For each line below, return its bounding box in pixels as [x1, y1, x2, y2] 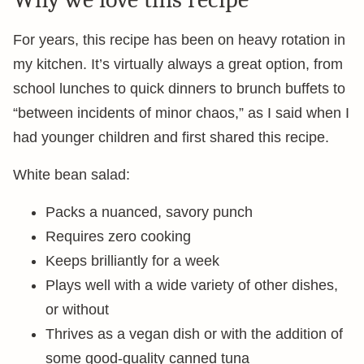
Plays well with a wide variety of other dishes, [45, 277, 338, 294]
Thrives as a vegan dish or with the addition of [45, 326, 343, 343]
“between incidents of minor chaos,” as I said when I [13, 105, 349, 122]
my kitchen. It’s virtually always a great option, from [13, 56, 343, 73]
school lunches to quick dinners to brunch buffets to [13, 80, 345, 97]
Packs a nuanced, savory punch [45, 204, 253, 221]
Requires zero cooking [45, 228, 191, 245]
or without [45, 301, 109, 318]
